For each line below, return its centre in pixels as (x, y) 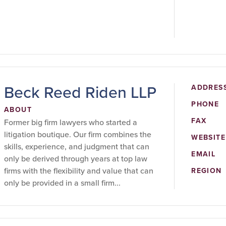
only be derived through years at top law (76, 159)
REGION (207, 171)
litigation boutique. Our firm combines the (78, 135)
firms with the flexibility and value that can (79, 171)
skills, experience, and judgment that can (77, 147)
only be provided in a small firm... (62, 183)
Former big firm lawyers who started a (71, 123)
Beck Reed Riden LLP (80, 93)
